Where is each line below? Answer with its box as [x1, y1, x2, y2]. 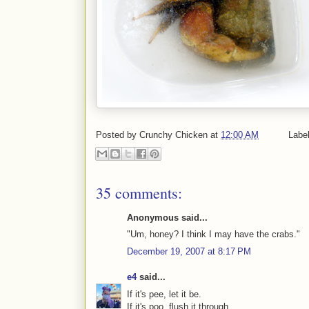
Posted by [96, 130, 139, 141]
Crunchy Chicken [139, 130, 208, 141]
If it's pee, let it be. [127, 288, 201, 299]
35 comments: [96, 182, 182, 203]
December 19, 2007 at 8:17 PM [127, 246, 251, 257]
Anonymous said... [127, 212, 208, 223]
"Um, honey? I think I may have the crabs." [127, 229, 300, 240]
